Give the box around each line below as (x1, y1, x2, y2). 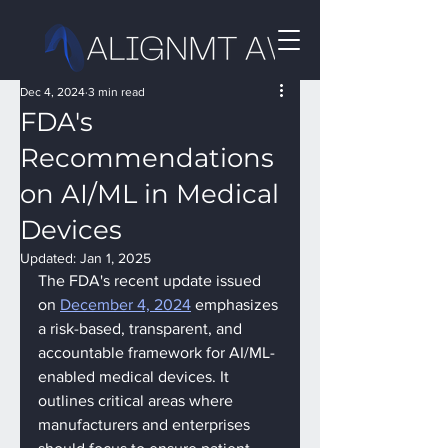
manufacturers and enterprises (38, 416, 254, 433)
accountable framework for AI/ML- (38, 344, 275, 361)
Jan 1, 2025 (80, 250, 151, 266)
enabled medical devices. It (38, 368, 233, 385)
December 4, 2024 (60, 296, 191, 313)
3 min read (88, 85, 145, 99)
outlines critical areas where (38, 392, 237, 409)
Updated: (20, 250, 80, 266)
